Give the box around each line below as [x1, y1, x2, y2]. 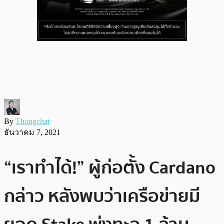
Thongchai [15, 116, 49, 125]
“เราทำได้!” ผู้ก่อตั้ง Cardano [4, 153, 215, 182]
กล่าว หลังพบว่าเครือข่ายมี [4, 181, 200, 210]
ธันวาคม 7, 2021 [4, 127, 60, 136]
